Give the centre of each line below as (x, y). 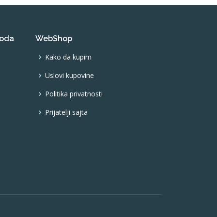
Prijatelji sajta (66, 112)
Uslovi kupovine (70, 76)
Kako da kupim (68, 57)
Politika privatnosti (74, 94)
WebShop (54, 39)
